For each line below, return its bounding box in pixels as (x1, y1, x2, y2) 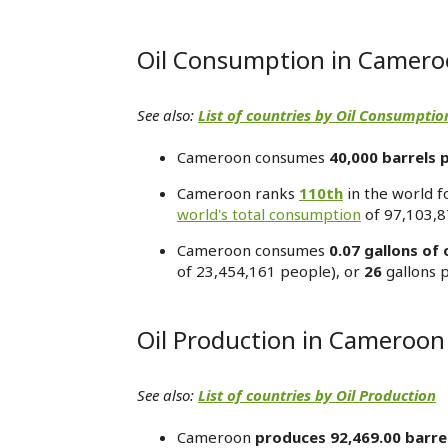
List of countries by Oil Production (198, 385, 436, 405)
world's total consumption (177, 204, 361, 224)
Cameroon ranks (177, 183, 299, 203)
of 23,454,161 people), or (177, 261, 364, 281)
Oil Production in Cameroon (137, 323, 445, 356)
